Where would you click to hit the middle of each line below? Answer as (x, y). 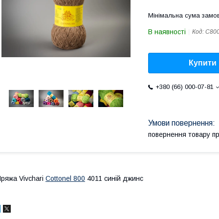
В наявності (167, 32)
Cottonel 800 (65, 178)
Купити (203, 63)
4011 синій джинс (114, 178)
